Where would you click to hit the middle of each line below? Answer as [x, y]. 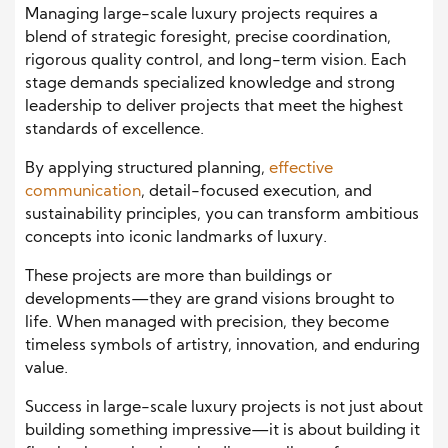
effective [301, 168]
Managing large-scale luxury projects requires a [201, 14]
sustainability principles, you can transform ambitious [222, 214]
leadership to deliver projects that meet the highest [214, 106]
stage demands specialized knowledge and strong [210, 83]
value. [46, 368]
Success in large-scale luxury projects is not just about [224, 407]
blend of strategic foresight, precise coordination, [208, 37]
